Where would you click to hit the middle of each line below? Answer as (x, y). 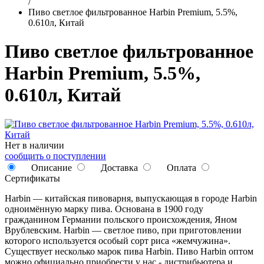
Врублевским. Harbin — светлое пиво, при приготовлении (123, 230)
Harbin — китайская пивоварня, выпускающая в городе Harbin (131, 198)
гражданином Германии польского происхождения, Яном (121, 219)
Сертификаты (32, 178)
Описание (50, 167)
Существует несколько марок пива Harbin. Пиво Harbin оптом (129, 251)
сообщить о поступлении (55, 156)
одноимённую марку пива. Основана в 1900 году (104, 209)
